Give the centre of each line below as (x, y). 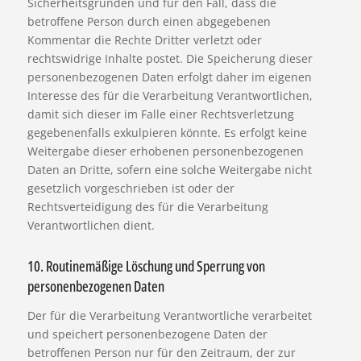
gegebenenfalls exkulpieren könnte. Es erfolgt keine (167, 133)
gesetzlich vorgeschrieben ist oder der (131, 189)
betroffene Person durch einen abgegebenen (149, 22)
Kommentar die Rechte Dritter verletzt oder (144, 40)
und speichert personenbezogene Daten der (147, 334)
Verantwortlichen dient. (91, 226)
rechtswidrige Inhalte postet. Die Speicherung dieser (170, 59)
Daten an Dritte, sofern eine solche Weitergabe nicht (169, 170)
